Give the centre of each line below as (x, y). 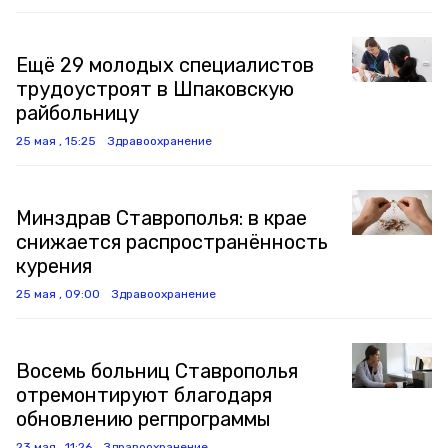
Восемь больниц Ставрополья (157, 371)
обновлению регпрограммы (143, 419)
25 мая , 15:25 (56, 141)
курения (54, 266)
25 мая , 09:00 (58, 294)
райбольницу (77, 113)
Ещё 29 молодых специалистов (165, 65)
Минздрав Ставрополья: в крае (161, 218)
